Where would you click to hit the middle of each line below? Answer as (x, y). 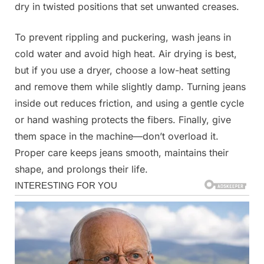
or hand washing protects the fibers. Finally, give (123, 119)
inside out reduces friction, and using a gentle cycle (129, 103)
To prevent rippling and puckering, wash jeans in (123, 37)
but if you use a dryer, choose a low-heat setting (123, 70)
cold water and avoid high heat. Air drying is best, (126, 53)
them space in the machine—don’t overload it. (117, 136)
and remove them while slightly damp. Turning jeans (130, 86)
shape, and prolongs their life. (81, 169)
